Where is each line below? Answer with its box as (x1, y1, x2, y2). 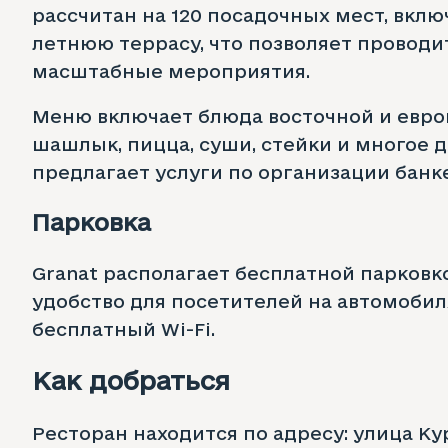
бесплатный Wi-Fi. (32, 318, 215, 339)
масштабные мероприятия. (32, 60, 310, 81)
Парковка (32, 208, 151, 235)
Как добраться (32, 365, 230, 395)
